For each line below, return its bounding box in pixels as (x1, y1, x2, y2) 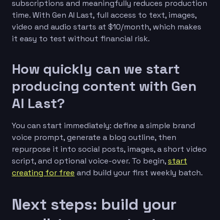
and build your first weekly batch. (75, 167, 203, 178)
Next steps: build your (12, 194, 176, 214)
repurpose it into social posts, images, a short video (12, 143, 207, 154)
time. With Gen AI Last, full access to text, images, (12, 9, 196, 20)
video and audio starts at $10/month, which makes (12, 21, 201, 32)
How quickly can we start (12, 59, 180, 78)
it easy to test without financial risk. (12, 33, 150, 44)
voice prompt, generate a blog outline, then (12, 132, 176, 142)
